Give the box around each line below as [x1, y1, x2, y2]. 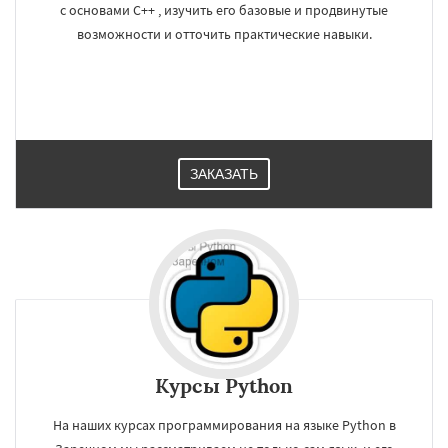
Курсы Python [155, 373, 293, 398]
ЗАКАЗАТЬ [190, 166, 258, 182]
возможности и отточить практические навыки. [76, 25, 372, 43]
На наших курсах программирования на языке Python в [52, 416, 396, 434]
